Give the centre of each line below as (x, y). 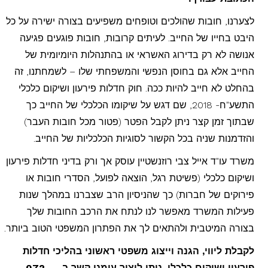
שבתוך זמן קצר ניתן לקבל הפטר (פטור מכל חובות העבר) (139, 121)
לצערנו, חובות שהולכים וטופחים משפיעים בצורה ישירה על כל (130, 21)
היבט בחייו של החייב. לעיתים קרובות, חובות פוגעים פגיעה (137, 38)
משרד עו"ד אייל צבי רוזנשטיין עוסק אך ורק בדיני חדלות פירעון (130, 161)
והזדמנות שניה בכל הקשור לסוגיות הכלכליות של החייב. (144, 138)
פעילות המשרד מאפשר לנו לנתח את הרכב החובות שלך (140, 211)
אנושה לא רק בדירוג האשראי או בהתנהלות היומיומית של (139, 54)
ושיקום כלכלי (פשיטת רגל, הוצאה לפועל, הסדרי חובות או (140, 178)
